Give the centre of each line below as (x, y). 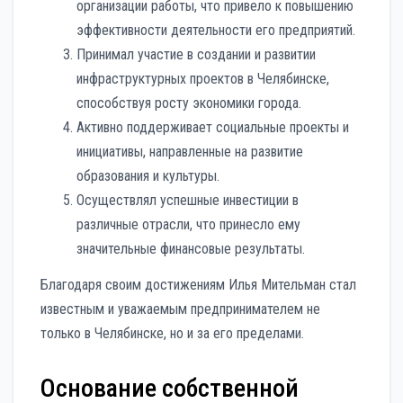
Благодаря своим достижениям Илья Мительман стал (198, 285)
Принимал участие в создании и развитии (196, 55)
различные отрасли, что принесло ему (188, 225)
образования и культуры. (148, 176)
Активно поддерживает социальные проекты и (213, 128)
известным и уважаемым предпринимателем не (180, 309)
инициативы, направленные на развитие (190, 152)
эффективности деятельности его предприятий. (216, 31)
